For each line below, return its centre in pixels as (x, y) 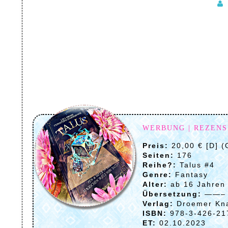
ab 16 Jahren (196, 184)
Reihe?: (159, 165)
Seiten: (158, 155)
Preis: (155, 145)
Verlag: (158, 203)
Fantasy (190, 174)
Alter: (155, 184)
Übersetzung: (172, 194)
